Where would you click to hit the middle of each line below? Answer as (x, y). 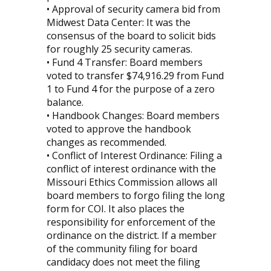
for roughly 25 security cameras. (119, 49)
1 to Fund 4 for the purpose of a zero (130, 89)
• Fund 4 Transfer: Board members (124, 63)
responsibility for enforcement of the (131, 222)
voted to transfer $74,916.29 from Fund (135, 76)
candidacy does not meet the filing (123, 262)
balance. (65, 103)
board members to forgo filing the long (135, 196)
